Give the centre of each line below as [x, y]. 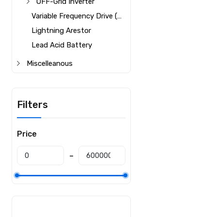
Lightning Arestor [62, 31]
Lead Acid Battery [62, 45]
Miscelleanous [50, 63]
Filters [33, 105]
